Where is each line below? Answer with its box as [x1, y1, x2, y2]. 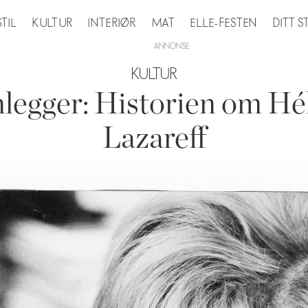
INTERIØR [88, 16, 137, 30]
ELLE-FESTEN [190, 16, 258, 30]
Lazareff [102, 123, 206, 154]
